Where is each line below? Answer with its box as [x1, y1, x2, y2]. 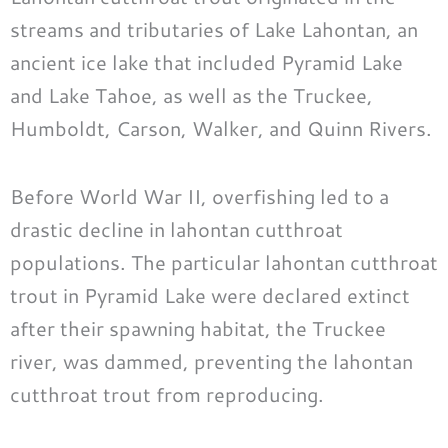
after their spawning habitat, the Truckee [10, 313, 386, 342]
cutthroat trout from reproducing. [10, 379, 324, 408]
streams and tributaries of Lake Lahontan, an [10, 14, 418, 43]
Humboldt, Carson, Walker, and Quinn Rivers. [10, 113, 432, 142]
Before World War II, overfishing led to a [10, 181, 389, 210]
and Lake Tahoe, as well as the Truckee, [10, 80, 373, 109]
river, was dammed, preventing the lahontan [10, 346, 413, 375]
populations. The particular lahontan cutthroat [10, 247, 438, 276]
